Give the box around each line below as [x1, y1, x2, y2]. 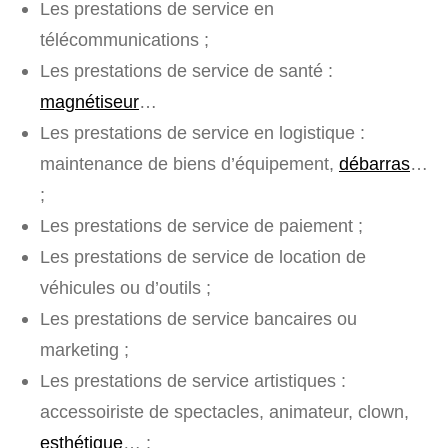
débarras [339, 153, 410, 175]
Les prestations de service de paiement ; [40, 215, 363, 237]
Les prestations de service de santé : [40, 60, 333, 82]
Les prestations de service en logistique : [40, 122, 365, 144]
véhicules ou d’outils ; [40, 277, 211, 299]
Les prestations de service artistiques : [40, 370, 346, 392]
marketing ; [40, 339, 129, 361]
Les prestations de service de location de [40, 246, 366, 268]
